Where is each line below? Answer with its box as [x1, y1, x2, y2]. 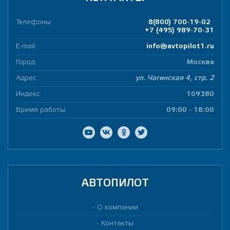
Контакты [101, 220, 133, 227]
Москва [187, 59, 214, 66]
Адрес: [16, 75, 38, 82]
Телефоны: [16, 19, 52, 26]
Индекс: [16, 91, 42, 98]
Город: [16, 59, 36, 66]
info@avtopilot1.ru [146, 43, 214, 50]
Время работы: [16, 107, 67, 113]
